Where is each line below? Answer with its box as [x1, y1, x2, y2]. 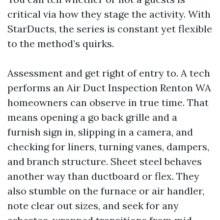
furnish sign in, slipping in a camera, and [7, 126, 193, 138]
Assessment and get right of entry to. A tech [7, 67, 210, 79]
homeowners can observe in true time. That [7, 96, 209, 109]
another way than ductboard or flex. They [7, 170, 199, 182]
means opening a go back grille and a [7, 111, 177, 123]
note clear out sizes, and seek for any [7, 199, 179, 212]
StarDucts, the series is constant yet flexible [7, 23, 212, 35]
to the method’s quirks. [7, 37, 114, 50]
